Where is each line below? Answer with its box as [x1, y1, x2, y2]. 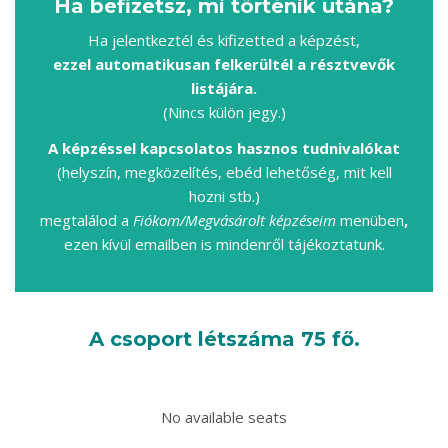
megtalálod [40, 209, 121, 230]
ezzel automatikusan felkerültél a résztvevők [53, 53, 395, 74]
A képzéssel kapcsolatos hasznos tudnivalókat [48, 137, 400, 158]
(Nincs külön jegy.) [162, 101, 286, 122]
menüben [336, 209, 404, 230]
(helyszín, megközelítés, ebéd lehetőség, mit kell [56, 161, 392, 182]
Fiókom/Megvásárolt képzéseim [133, 209, 336, 230]
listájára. [191, 77, 257, 98]
